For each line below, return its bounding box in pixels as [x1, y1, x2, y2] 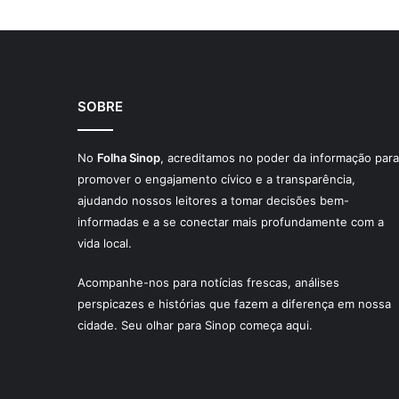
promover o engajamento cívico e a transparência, [77, 171, 355, 186]
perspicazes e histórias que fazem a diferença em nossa [77, 296, 391, 311]
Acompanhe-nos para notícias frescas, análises [77, 274, 339, 289]
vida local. [77, 235, 132, 250]
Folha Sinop [97, 150, 160, 165]
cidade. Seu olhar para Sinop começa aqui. [77, 317, 313, 332]
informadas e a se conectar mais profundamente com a [77, 214, 384, 229]
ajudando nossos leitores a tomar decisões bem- [77, 192, 349, 208]
